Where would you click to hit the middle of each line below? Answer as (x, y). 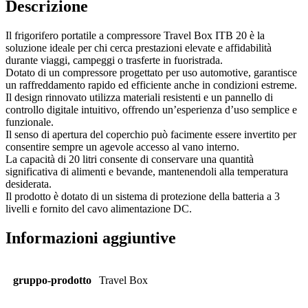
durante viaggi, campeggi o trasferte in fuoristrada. (114, 60)
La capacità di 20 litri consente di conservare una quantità (130, 159)
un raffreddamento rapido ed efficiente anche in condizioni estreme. (151, 85)
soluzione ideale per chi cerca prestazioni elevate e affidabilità (139, 48)
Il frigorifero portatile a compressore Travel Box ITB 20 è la (135, 36)
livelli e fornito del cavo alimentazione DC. (99, 209)
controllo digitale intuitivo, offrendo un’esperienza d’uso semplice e (151, 110)
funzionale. (30, 122)
